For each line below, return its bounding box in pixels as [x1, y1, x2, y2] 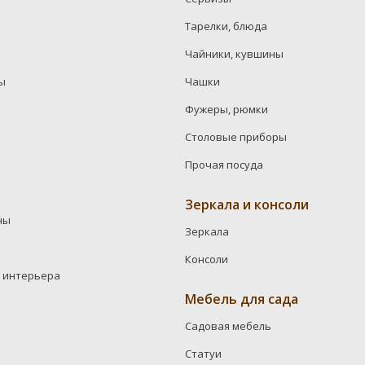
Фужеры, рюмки [185, 102, 269, 117]
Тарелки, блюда [185, 19, 268, 34]
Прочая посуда [185, 157, 264, 173]
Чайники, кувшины [185, 46, 284, 62]
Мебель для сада [185, 290, 299, 309]
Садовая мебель [185, 319, 272, 334]
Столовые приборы [185, 130, 288, 145]
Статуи [185, 346, 222, 362]
